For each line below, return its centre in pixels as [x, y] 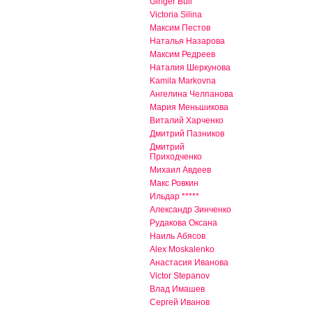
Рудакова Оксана [184, 223]
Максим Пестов [180, 28]
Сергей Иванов [180, 303]
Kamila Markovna [183, 81]
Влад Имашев [177, 289]
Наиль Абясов [178, 236]
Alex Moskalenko [182, 250]
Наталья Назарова [187, 41]
